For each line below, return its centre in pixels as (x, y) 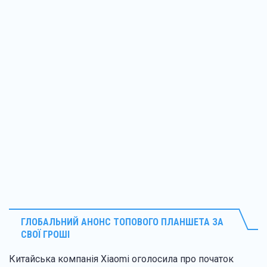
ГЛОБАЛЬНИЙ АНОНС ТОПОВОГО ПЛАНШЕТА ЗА (122, 222)
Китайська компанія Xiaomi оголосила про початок (121, 259)
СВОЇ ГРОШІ (45, 234)
